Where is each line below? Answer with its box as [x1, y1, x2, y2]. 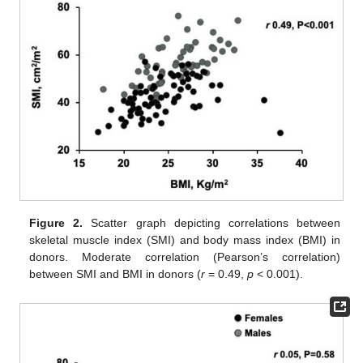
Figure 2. [29, 216, 83, 229]
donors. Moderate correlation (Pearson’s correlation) [29, 250, 340, 263]
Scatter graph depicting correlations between [83, 216, 340, 229]
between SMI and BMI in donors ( [29, 267, 202, 280]
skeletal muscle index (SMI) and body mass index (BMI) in [29, 233, 340, 246]
